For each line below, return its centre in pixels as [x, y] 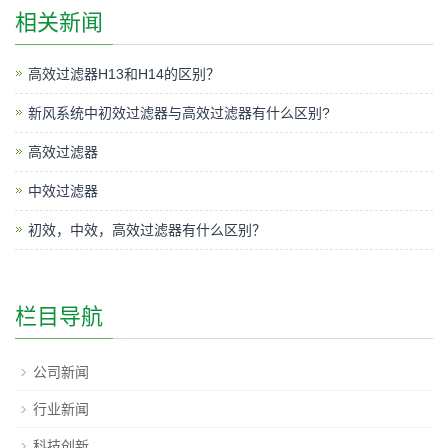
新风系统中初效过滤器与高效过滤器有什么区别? [179, 112]
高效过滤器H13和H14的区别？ [124, 73]
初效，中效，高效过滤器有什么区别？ [147, 229]
